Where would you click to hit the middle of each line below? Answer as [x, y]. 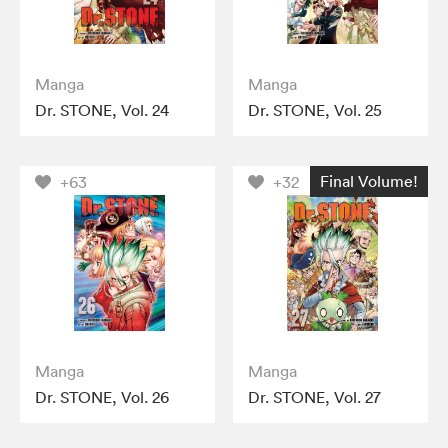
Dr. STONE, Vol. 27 [315, 396]
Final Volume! [368, 180]
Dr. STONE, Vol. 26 [102, 396]
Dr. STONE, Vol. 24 [102, 109]
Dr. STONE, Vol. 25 [315, 109]
